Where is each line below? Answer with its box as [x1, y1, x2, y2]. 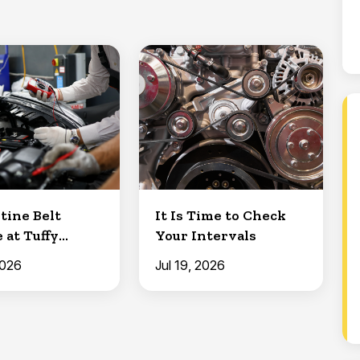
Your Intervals [154, 226, 256, 244]
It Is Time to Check [154, 206, 286, 224]
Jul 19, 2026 [154, 256, 225, 273]
